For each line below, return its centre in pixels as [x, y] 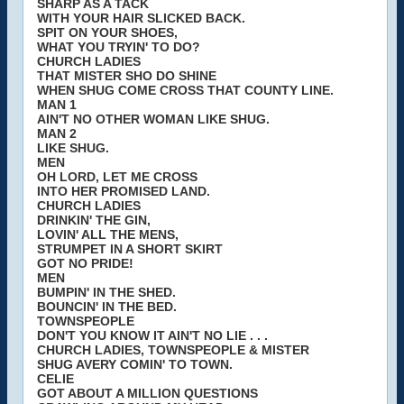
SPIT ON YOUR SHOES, [107, 32]
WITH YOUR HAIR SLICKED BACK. [141, 18]
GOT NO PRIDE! [85, 263]
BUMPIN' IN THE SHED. [106, 292]
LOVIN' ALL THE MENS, [108, 234]
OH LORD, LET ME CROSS [117, 177]
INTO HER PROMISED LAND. [124, 191]
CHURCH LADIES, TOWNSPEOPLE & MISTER [173, 350]
